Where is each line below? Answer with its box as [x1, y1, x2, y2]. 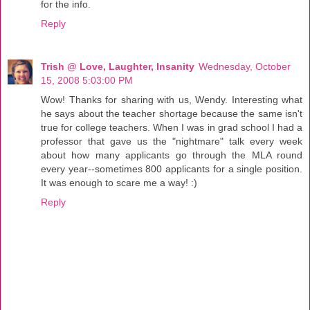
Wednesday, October [199, 61, 291, 72]
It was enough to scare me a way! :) [41, 177, 197, 188]
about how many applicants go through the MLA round [41, 149, 302, 161]
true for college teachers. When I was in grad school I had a [41, 122, 302, 133]
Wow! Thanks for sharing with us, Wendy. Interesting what [41, 94, 302, 105]
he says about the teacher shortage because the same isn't [41, 108, 302, 119]
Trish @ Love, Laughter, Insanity [41, 61, 194, 72]
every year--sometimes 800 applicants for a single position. [41, 163, 302, 174]
